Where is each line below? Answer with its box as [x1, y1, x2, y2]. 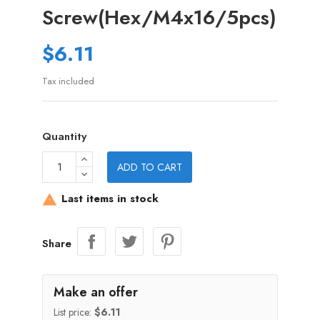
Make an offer [54, 283, 138, 301]
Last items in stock [58, 191, 159, 207]
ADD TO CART [117, 160, 182, 174]
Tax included [42, 74, 94, 88]
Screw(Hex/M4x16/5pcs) [42, 3, 276, 32]
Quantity [42, 129, 86, 144]
